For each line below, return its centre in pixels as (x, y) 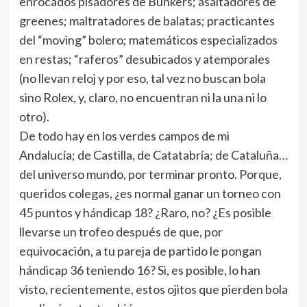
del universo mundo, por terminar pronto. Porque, (150, 174)
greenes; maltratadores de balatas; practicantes (147, 21)
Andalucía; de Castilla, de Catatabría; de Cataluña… (153, 155)
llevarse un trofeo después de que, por (121, 232)
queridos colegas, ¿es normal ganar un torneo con (150, 193)
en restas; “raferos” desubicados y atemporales (144, 59)
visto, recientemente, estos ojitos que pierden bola (153, 289)
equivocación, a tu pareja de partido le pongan (140, 251)
